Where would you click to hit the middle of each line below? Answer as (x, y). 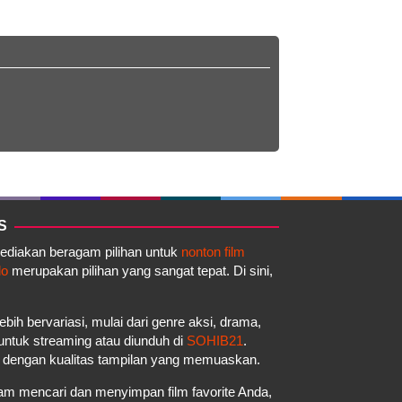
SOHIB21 (215, 340)
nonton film (213, 251)
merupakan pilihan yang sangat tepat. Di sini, (140, 270)
